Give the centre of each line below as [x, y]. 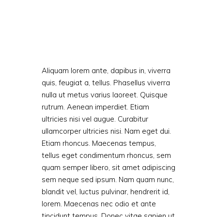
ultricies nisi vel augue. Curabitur [95, 119]
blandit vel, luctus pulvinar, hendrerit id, [106, 192]
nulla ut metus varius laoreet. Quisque [105, 95]
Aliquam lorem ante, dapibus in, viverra [106, 70]
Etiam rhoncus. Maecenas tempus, [99, 143]
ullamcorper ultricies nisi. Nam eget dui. [106, 131]
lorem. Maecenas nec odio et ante [99, 204]
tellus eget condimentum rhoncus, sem [106, 155]
